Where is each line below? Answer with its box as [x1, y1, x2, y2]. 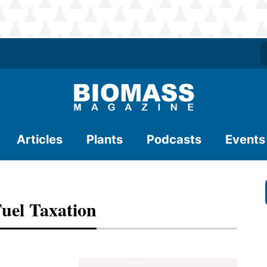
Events [225, 132, 265, 147]
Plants [86, 132, 123, 147]
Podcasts [147, 132, 201, 147]
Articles [17, 132, 63, 147]
